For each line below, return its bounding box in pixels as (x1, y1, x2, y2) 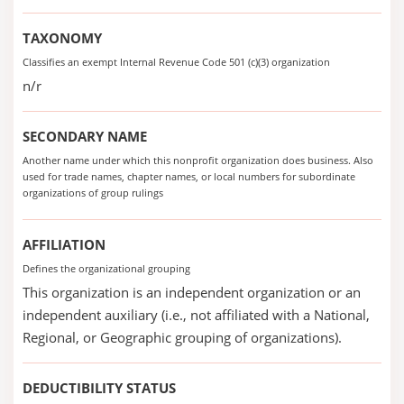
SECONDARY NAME (23, 127, 147, 145)
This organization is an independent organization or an (23, 283, 361, 301)
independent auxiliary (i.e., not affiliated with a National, (23, 306, 370, 324)
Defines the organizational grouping (23, 262, 190, 275)
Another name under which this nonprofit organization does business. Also (23, 153, 373, 167)
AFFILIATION (23, 235, 106, 253)
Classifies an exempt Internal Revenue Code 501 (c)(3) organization (23, 55, 330, 69)
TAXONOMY (23, 29, 102, 47)
